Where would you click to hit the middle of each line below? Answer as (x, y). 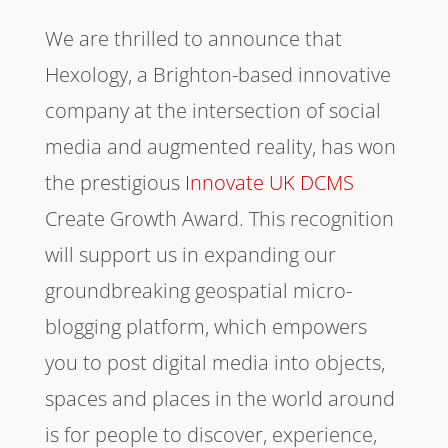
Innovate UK (239, 183)
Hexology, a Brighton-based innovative (217, 75)
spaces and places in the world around (219, 399)
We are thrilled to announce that (193, 39)
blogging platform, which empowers (205, 327)
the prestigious (114, 183)
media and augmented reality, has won (220, 147)
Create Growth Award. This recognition (219, 219)
